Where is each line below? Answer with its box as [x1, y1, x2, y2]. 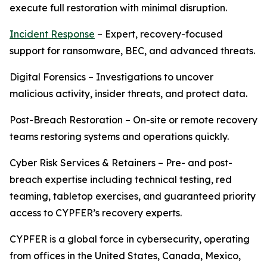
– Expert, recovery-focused [95, 28, 223, 41]
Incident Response [10, 28, 95, 41]
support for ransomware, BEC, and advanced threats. [10, 45, 255, 57]
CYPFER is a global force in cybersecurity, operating [10, 233, 250, 246]
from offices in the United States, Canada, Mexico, [10, 250, 241, 262]
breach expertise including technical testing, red [10, 173, 232, 186]
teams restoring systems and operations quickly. [10, 131, 229, 143]
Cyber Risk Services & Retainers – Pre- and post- [10, 157, 232, 169]
